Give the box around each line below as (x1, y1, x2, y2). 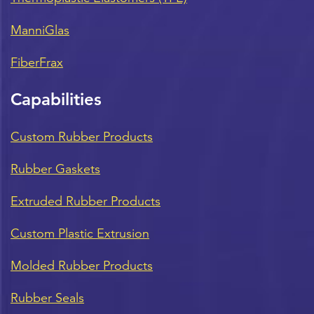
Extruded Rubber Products (11, 193, 161, 209)
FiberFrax (11, 54, 63, 70)
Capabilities (11, 88, 102, 109)
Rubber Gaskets (11, 161, 100, 177)
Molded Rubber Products (11, 257, 153, 273)
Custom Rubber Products (11, 128, 153, 144)
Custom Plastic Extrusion (11, 225, 149, 241)
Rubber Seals (11, 289, 84, 306)
